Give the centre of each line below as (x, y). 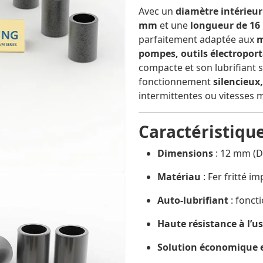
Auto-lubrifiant (193, 200)
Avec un (157, 11)
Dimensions (185, 154)
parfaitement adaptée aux (198, 40)
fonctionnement (176, 82)
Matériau (179, 177)
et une (174, 26)
